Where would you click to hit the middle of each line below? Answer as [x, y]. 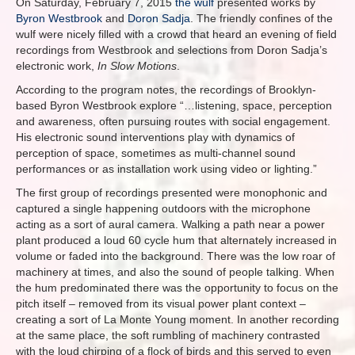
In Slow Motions [137, 66]
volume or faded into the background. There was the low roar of [176, 256]
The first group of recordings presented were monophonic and [172, 193]
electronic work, [57, 66]
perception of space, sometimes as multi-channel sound [156, 153]
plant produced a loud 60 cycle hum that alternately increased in [176, 240]
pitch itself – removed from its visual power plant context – [161, 303]
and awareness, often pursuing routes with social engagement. [173, 121]
